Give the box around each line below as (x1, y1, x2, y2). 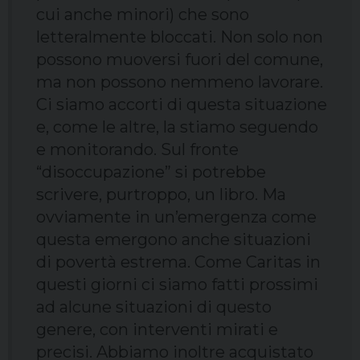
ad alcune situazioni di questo (36, 297, 272, 317)
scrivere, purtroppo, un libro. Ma (36, 185, 286, 205)
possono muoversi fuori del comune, (36, 50, 323, 70)
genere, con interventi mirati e (36, 320, 278, 340)
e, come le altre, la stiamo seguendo (36, 117, 318, 137)
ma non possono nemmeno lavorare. (36, 72, 323, 92)
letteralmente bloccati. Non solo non (36, 27, 323, 47)
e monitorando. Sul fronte (36, 140, 239, 160)
